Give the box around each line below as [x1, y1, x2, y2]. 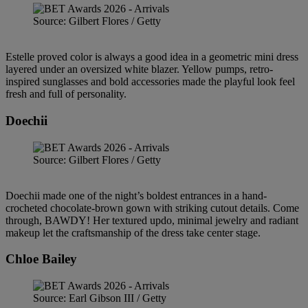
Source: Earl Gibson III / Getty [33, 292, 166, 305]
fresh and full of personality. [5, 88, 126, 100]
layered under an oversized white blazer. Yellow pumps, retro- [5, 63, 273, 76]
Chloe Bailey [5, 252, 77, 267]
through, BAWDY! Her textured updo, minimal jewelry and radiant [5, 214, 298, 226]
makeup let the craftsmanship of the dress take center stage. [5, 226, 261, 239]
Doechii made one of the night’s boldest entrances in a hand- [5, 189, 267, 201]
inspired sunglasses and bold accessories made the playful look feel [5, 76, 295, 88]
